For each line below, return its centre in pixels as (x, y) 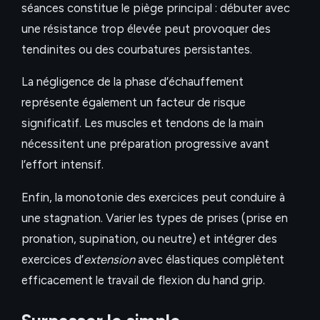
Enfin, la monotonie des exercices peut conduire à (153, 197)
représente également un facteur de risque (134, 102)
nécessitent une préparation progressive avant (145, 144)
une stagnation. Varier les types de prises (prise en (155, 217)
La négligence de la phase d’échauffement (132, 82)
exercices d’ (52, 259)
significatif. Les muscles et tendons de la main (142, 123)
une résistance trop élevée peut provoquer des (146, 28)
